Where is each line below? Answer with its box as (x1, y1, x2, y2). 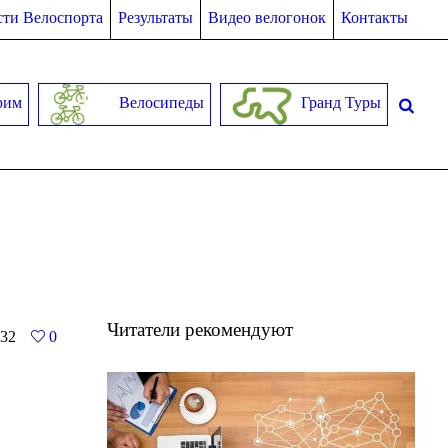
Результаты (117, 9, 193, 27)
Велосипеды (114, 94, 204, 112)
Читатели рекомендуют (106, 318, 293, 340)
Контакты (340, 9, 408, 27)
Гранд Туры (296, 94, 381, 112)
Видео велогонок (207, 9, 326, 27)
